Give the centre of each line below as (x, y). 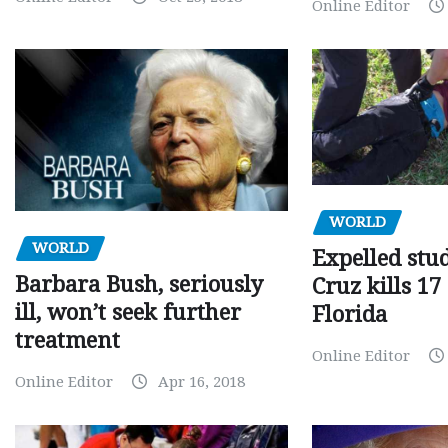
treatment (67, 340)
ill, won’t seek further (128, 312)
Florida (350, 314)
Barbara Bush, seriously (139, 284)
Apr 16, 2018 (201, 381)
